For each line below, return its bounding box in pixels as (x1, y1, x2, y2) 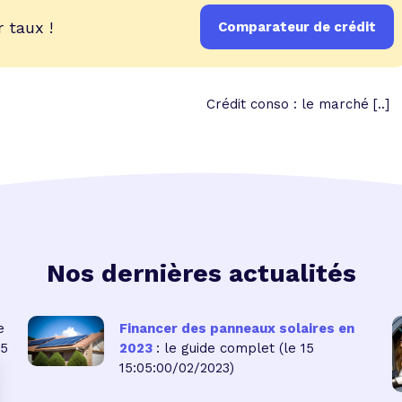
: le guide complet (156, 339, 275, 356)
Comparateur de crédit (218, 19, 376, 35)
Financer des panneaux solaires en (119, 319, 355, 336)
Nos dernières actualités (46, 258, 356, 288)
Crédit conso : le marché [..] (206, 96, 389, 112)
